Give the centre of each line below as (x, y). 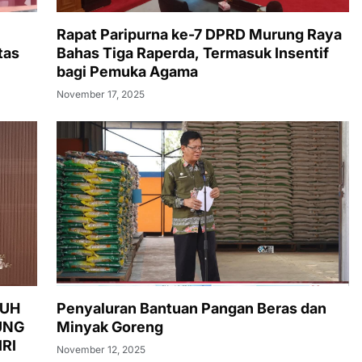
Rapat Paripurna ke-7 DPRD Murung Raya (200, 35)
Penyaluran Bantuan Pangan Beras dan (192, 308)
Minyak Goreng (110, 326)
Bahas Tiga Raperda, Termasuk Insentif (193, 53)
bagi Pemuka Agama (127, 72)
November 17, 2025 (101, 95)
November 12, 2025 (101, 349)
